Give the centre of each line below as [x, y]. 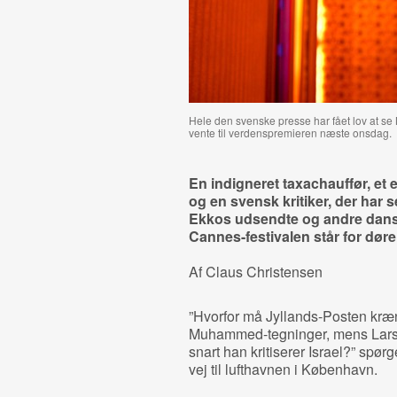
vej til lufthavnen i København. [283, 369]
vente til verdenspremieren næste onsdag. [290, 132]
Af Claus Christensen [255, 272]
